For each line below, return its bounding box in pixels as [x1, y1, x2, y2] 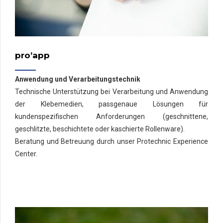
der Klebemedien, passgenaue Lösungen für [15, 100, 208, 109]
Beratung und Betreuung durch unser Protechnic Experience [15, 137, 208, 146]
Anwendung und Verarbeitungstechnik [15, 75, 140, 84]
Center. [15, 150, 37, 158]
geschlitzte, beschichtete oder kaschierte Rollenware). [15, 125, 185, 133]
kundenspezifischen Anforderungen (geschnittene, [15, 112, 208, 121]
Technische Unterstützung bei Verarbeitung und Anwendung [15, 88, 208, 96]
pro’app [15, 50, 50, 60]
